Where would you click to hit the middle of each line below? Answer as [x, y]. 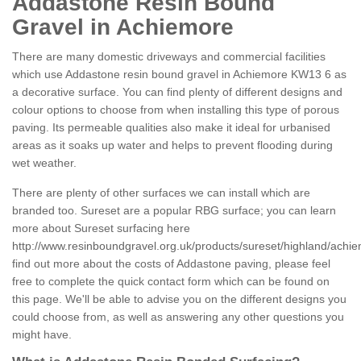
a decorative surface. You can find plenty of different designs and [177, 92]
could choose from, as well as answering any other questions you [178, 317]
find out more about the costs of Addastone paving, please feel [171, 264]
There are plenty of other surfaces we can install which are [161, 193]
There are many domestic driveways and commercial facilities [169, 57]
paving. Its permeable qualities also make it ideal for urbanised [171, 128]
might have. [42, 335]
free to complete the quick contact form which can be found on [171, 282]
